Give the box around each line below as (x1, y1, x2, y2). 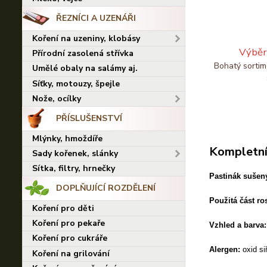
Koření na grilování (32, 247, 110, 259)
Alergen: (209, 245, 240, 254)
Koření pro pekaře (32, 218, 105, 229)
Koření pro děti (32, 202, 94, 214)
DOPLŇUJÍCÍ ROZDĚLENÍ (55, 182, 156, 194)
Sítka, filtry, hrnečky (32, 163, 115, 175)
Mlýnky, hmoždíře (32, 132, 103, 144)
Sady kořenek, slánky (32, 147, 118, 159)
